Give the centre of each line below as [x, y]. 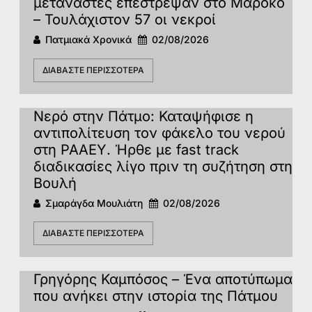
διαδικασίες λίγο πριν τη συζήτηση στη [163, 166]
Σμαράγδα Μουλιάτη [94, 203]
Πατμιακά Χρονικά [88, 40]
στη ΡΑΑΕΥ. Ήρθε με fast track [136, 149]
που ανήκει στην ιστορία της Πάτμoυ [156, 296]
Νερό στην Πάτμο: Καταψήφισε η [143, 116]
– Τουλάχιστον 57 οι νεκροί [125, 20]
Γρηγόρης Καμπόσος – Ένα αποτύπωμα [163, 280]
